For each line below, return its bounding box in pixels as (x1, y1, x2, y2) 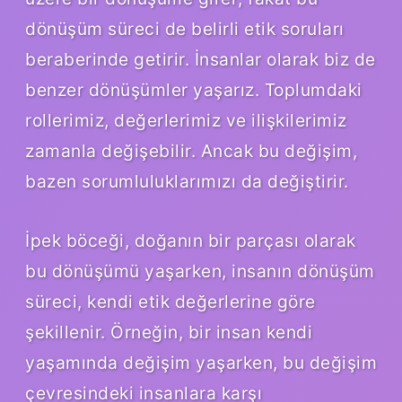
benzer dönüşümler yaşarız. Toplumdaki (25, 79, 363, 101)
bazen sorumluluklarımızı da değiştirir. (25, 170, 349, 193)
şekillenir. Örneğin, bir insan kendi (25, 321, 312, 344)
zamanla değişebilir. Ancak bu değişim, (25, 140, 357, 162)
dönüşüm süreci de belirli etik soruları (25, 18, 345, 40)
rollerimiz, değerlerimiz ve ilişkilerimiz (25, 109, 347, 132)
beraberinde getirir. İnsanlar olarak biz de (25, 48, 376, 71)
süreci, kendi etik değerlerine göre (25, 291, 316, 313)
